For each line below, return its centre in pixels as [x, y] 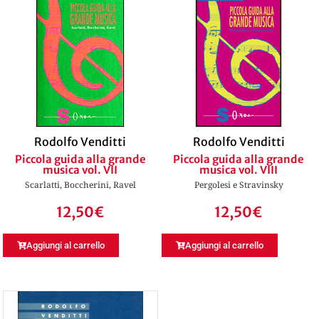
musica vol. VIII [239, 170]
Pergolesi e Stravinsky [239, 185]
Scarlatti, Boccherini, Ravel [80, 185]
